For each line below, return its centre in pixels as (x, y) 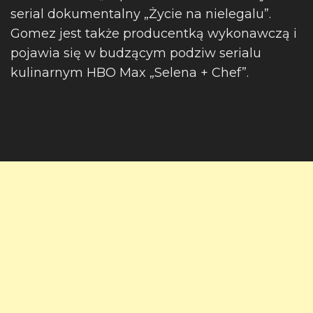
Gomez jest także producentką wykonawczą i (154, 34)
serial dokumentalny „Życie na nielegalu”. (141, 14)
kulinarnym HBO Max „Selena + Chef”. (130, 73)
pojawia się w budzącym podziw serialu (136, 53)
